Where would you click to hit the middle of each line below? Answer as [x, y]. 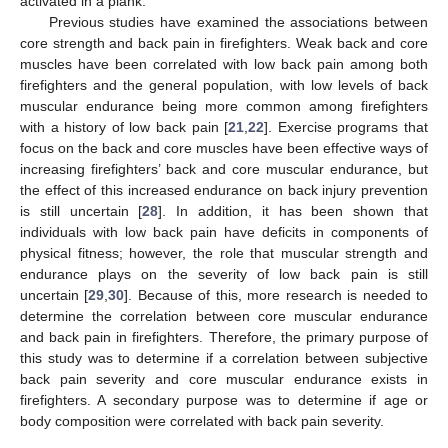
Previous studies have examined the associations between [238, 21]
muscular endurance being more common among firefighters [224, 105]
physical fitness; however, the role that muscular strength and [224, 252]
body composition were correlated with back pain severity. [202, 420]
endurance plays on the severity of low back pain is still [224, 273]
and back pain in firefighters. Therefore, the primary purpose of [224, 336]
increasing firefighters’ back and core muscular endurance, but [224, 168]
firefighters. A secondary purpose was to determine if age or [224, 399]
